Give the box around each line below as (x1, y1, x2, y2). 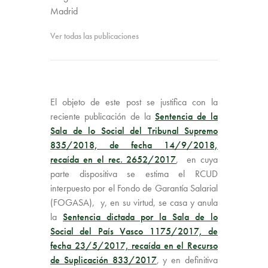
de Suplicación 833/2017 (50, 253, 157, 266)
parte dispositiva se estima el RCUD (50, 167, 218, 180)
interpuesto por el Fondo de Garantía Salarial (50, 181, 218, 194)
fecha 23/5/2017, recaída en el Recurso (50, 239, 218, 252)
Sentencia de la (155, 109, 218, 123)
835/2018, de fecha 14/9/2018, (50, 138, 218, 151)
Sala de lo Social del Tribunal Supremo (50, 124, 218, 137)
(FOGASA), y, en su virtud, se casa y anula (50, 196, 218, 209)
